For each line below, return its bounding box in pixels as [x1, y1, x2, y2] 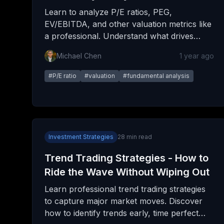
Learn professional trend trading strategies [44, 184, 205, 194]
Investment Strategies [48, 133, 113, 140]
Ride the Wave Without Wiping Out [44, 166, 209, 178]
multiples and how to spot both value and [44, 43, 202, 53]
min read [125, 133, 152, 140]
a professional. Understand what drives [44, 31, 193, 41]
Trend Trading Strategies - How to [44, 152, 208, 164]
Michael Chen [56, 51, 101, 60]
